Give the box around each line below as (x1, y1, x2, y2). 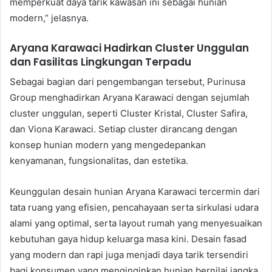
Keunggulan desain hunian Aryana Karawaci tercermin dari (10, 186, 260, 198)
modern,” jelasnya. (10, 12, 89, 24)
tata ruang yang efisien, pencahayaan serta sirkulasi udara (10, 202, 259, 214)
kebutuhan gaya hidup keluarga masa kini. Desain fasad (10, 233, 246, 245)
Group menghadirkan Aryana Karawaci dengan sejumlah (10, 92, 250, 104)
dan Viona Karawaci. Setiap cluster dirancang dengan (10, 123, 237, 135)
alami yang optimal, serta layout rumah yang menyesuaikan (10, 217, 262, 229)
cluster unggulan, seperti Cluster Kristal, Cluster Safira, (10, 107, 248, 120)
